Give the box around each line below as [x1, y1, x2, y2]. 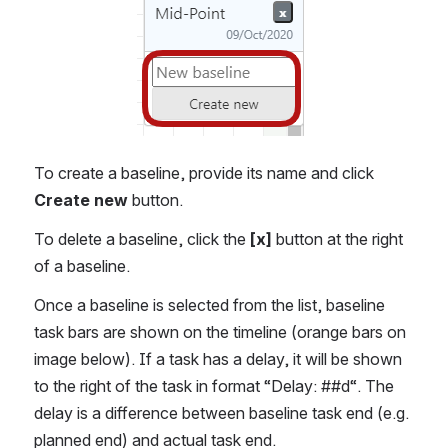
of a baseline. [34, 256, 134, 276]
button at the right [272, 229, 403, 249]
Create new [34, 190, 128, 210]
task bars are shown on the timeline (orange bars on [34, 322, 406, 342]
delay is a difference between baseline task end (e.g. [34, 403, 409, 423]
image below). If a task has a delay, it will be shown [34, 349, 402, 369]
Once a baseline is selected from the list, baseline [34, 295, 385, 315]
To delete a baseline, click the [34, 229, 250, 249]
